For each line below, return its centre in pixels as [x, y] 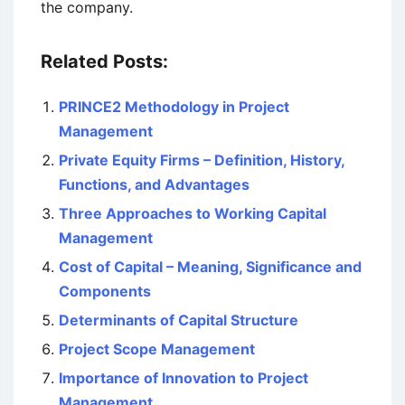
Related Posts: [104, 61]
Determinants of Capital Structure [179, 320]
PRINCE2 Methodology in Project [174, 107]
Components [105, 291]
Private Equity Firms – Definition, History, [202, 160]
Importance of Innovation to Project [184, 378]
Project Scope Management [157, 349]
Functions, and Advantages [154, 184]
